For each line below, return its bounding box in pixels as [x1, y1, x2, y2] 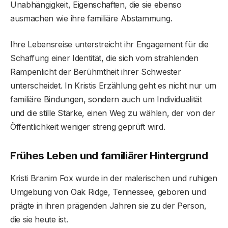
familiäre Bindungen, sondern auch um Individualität [10, 94, 202, 105]
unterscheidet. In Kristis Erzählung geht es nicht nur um [10, 80, 217, 91]
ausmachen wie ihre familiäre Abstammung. [10, 13, 173, 24]
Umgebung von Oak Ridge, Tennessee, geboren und [10, 186, 206, 197]
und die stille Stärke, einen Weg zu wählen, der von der [10, 108, 215, 119]
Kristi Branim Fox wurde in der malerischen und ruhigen [10, 173, 217, 183]
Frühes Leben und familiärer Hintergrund [10, 149, 208, 162]
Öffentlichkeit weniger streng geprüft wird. [10, 122, 165, 132]
